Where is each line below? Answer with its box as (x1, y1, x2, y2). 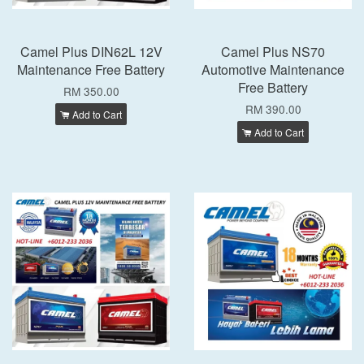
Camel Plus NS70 (221, 42, 325, 61)
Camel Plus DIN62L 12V (19, 42, 162, 61)
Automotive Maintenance (201, 60, 344, 79)
